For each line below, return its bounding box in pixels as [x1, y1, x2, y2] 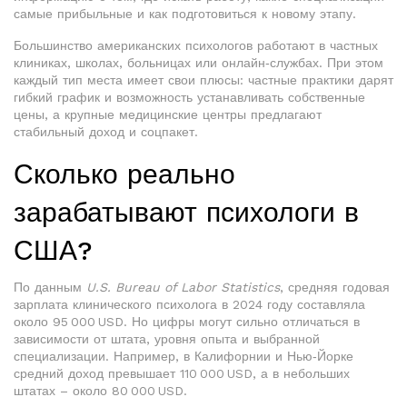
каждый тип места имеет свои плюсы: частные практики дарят [14, 73, 393, 87]
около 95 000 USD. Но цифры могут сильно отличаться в [14, 314, 360, 329]
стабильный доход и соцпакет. [14, 124, 198, 139]
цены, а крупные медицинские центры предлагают [14, 107, 322, 122]
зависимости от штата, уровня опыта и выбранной [14, 332, 320, 346]
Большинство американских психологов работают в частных [14, 38, 378, 53]
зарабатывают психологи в [14, 196, 359, 228]
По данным [14, 280, 86, 294]
